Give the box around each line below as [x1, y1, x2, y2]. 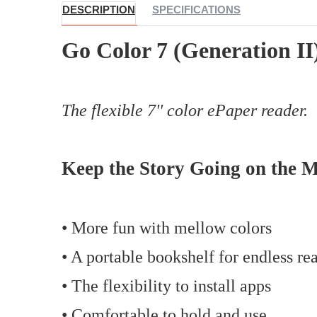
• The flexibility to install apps [62, 276, 271, 295]
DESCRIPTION [62, 3, 135, 16]
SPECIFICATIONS [152, 3, 241, 16]
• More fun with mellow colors [62, 218, 272, 237]
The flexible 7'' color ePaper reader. [62, 100, 308, 120]
